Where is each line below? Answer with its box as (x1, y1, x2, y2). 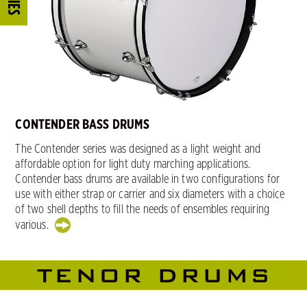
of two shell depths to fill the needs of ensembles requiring (15, 204, 269, 217)
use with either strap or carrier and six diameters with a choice (15, 188, 285, 201)
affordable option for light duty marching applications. (15, 158, 251, 171)
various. (15, 219, 51, 232)
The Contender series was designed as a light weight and (15, 143, 261, 156)
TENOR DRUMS (36, 262, 273, 288)
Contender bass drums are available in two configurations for (15, 173, 280, 186)
